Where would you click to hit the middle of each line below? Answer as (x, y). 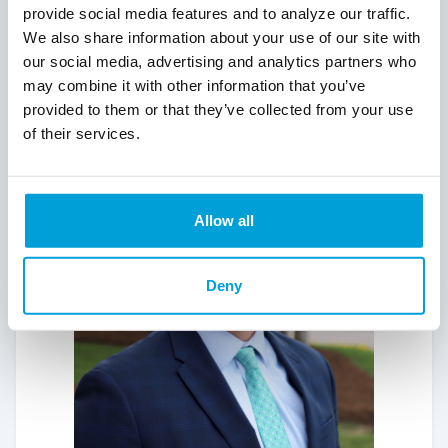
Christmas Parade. (123, 48)
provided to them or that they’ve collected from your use (218, 109)
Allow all (224, 220)
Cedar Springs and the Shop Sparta (192, 26)
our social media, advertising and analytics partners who (219, 61)
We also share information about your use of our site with (222, 37)
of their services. (81, 133)
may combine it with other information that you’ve (194, 85)
